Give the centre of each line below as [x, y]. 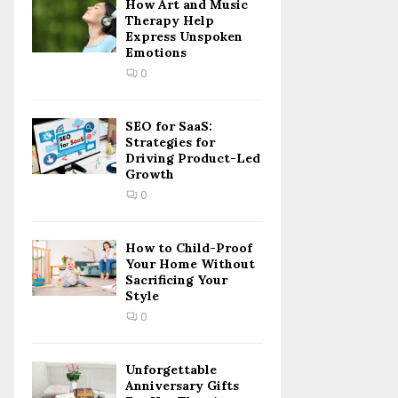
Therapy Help [170, 20]
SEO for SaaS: [169, 126]
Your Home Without [190, 264]
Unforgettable [171, 370]
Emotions [156, 52]
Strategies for [170, 142]
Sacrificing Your [176, 280]
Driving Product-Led [193, 158]
